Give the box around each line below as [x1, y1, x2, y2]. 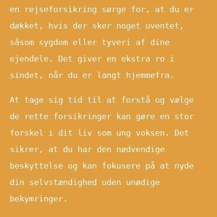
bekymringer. [10, 193, 68, 203]
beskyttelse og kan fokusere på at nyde [10, 160, 194, 170]
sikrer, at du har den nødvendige [10, 144, 165, 154]
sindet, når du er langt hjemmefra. [10, 70, 174, 80]
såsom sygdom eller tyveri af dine [10, 37, 170, 47]
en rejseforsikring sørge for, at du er [10, 4, 194, 14]
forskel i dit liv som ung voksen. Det [10, 127, 189, 138]
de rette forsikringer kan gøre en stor [10, 111, 194, 121]
